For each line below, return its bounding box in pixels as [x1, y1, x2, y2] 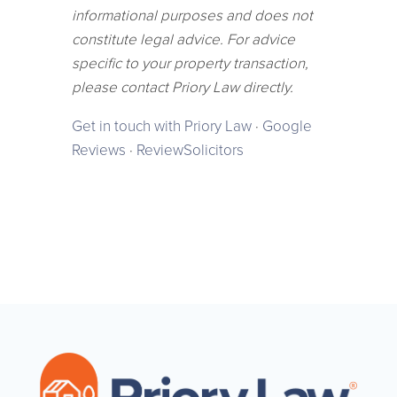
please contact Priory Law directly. [71, 77, 293, 97]
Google [261, 116, 312, 136]
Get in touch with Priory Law [71, 116, 252, 136]
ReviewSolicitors [136, 140, 244, 160]
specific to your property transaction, [71, 53, 308, 73]
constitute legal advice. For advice [71, 29, 295, 49]
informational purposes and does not [71, 5, 313, 25]
